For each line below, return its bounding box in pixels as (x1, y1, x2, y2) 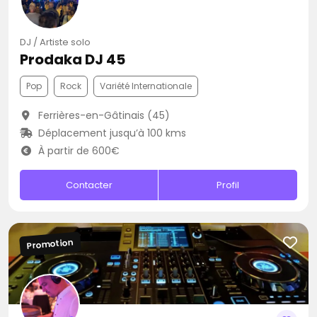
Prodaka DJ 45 (20, 50, 125, 69)
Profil (217, 178, 240, 192)
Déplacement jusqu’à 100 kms (35, 126, 186, 140)
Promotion (26, 236, 74, 252)
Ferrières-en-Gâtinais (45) (35, 108, 170, 122)
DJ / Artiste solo (20, 35, 91, 49)
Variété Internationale (100, 80, 192, 92)
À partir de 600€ (35, 144, 120, 158)
